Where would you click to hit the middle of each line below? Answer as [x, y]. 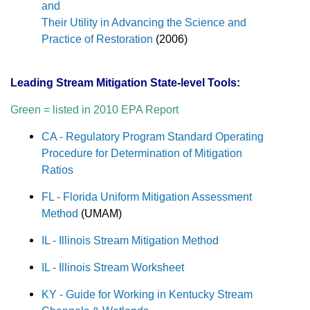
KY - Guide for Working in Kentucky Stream [147, 294]
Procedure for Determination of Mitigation [142, 153]
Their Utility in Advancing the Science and [144, 22]
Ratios [59, 170]
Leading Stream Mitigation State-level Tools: [125, 83]
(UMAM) [103, 213]
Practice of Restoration [97, 39]
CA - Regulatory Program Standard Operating [153, 137]
